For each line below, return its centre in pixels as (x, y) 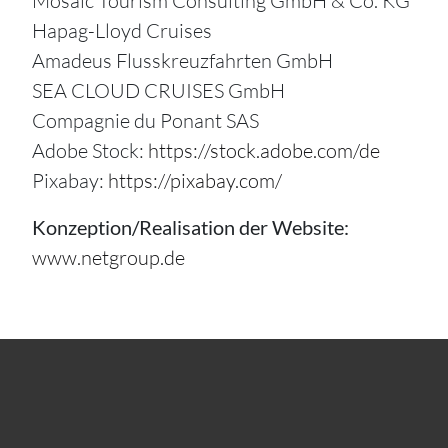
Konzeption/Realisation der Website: (190, 227)
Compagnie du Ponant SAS (145, 120)
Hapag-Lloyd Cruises (122, 30)
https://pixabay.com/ (195, 180)
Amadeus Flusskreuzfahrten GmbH (182, 60)
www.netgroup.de (108, 257)
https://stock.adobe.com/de (264, 150)
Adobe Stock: (90, 150)
